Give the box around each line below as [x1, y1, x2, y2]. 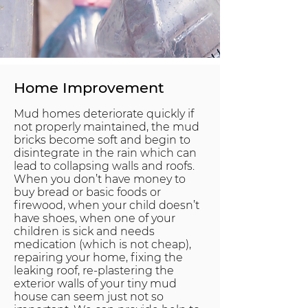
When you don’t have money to [14, 173, 186, 186]
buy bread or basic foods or [14, 186, 161, 199]
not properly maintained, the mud [14, 120, 199, 133]
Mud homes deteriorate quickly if [14, 107, 194, 120]
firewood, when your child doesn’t [14, 199, 199, 212]
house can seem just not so [14, 290, 164, 303]
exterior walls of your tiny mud [14, 277, 177, 290]
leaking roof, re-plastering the [14, 264, 174, 277]
